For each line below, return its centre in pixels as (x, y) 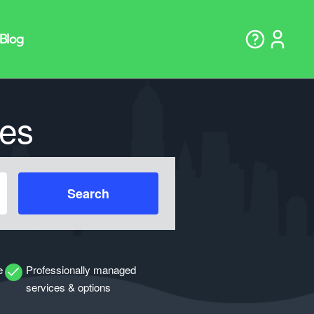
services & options (68, 287)
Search (89, 193)
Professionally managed (81, 269)
